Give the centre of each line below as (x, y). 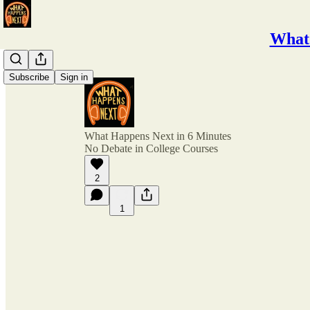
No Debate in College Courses (151, 148)
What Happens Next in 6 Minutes (158, 136)
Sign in (74, 77)
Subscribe (29, 77)
